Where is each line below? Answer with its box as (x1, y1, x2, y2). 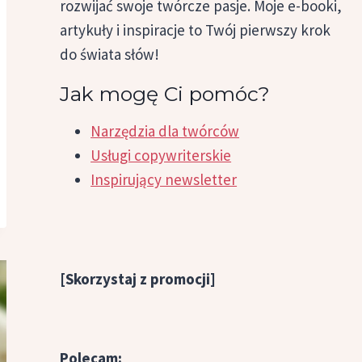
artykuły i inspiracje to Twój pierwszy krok (60, 20, 331, 40)
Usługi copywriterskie (90, 145, 232, 166)
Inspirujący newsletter (90, 170, 238, 190)
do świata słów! (60, 44, 160, 65)
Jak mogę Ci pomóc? (60, 82, 271, 107)
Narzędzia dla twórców (90, 121, 240, 141)
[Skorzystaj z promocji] (60, 269, 217, 289)
